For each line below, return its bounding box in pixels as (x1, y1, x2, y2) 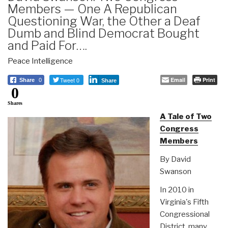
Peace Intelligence (8, 56, 73, 66)
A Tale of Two (159, 111, 212, 121)
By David (159, 154, 191, 164)
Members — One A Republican (8, 1, 177, 16)
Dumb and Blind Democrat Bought (8, 25, 199, 41)
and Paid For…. (8, 38, 87, 53)
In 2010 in (159, 185, 194, 194)
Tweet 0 (60, 75, 79, 84)
